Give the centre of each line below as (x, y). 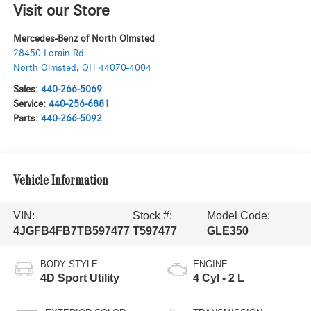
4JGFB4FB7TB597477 (71, 231)
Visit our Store (61, 11)
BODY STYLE (69, 264)
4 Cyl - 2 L (219, 278)
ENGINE (210, 264)
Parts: (27, 119)
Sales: (27, 90)
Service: (31, 104)
